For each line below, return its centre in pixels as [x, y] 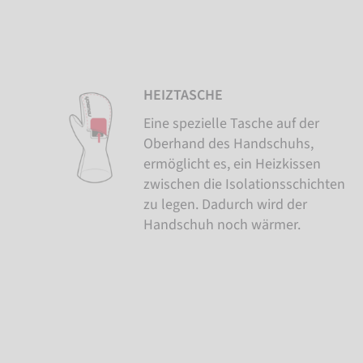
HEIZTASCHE [183, 95]
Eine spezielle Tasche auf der [231, 123]
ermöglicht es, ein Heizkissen [232, 164]
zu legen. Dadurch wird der [225, 204]
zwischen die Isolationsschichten [244, 184]
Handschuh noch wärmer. [222, 224]
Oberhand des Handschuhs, [228, 143]
